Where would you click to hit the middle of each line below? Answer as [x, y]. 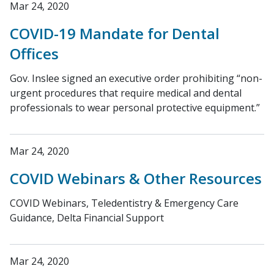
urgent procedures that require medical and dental [126, 93]
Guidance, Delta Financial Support [87, 218]
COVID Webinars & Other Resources [136, 178]
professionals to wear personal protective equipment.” [135, 108]
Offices [34, 54]
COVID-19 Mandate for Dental [115, 33]
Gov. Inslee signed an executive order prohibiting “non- [136, 78]
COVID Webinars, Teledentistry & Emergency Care [124, 203]
